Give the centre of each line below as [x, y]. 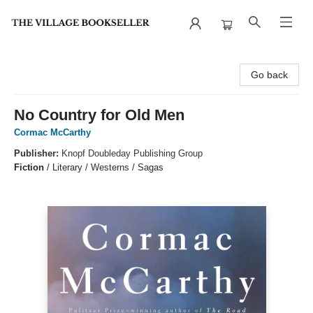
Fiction [29, 167]
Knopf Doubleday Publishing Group [132, 153]
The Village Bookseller [60, 59]
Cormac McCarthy [52, 132]
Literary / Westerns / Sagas [108, 167]
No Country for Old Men [99, 115]
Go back [269, 75]
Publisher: [38, 153]
